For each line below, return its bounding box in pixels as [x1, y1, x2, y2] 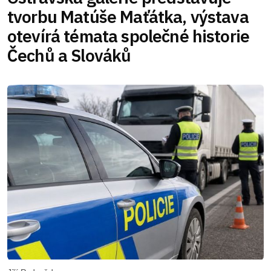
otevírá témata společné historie [7, 25, 250, 48]
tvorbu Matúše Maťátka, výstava [7, 5, 249, 28]
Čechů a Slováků [7, 44, 131, 67]
